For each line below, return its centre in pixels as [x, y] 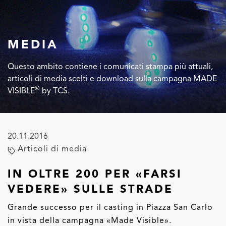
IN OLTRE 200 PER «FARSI [95, 174]
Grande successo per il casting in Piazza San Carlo [110, 207]
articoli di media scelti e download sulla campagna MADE [112, 78]
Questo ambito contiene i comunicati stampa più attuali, [110, 66]
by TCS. [55, 91]
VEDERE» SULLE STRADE [90, 189]
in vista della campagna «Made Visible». [90, 220]
